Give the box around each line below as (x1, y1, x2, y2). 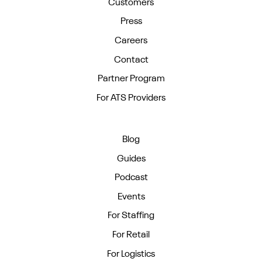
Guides (116, 154, 146, 164)
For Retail (112, 230, 150, 240)
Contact (113, 55, 149, 65)
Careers (115, 36, 147, 46)
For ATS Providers (96, 93, 166, 103)
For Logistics (107, 249, 155, 259)
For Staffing (108, 211, 154, 221)
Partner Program (97, 74, 165, 84)
